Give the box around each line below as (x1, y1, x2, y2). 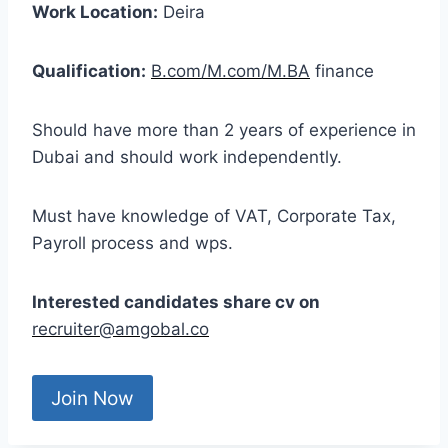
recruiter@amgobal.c (32, 319, 199, 340)
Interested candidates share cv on (32, 292, 320, 313)
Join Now (51, 385, 135, 410)
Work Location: (32, 2, 158, 23)
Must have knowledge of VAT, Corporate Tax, (32, 206, 396, 227)
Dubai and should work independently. (32, 147, 342, 168)
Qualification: (32, 61, 146, 82)
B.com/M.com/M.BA (151, 61, 310, 82)
